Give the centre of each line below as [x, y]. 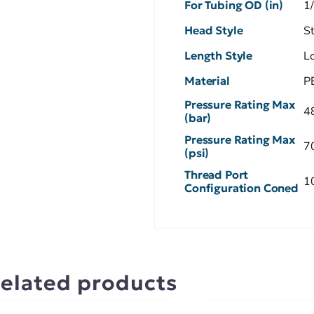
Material [207, 80]
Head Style [214, 30]
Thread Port [217, 174]
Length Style [219, 55]
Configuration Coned [242, 187]
